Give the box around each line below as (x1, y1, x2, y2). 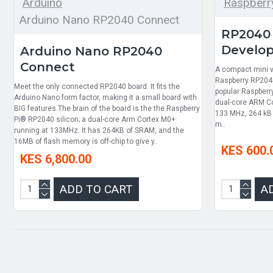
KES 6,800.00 (20, 151, 91, 166)
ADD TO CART (60, 182, 133, 196)
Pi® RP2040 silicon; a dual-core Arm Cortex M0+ (14, 115, 175, 124)
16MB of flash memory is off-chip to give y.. (14, 136, 158, 146)
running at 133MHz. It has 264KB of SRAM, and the (14, 126, 184, 135)
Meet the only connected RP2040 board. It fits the (14, 82, 180, 91)
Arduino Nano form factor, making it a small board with (14, 93, 197, 102)
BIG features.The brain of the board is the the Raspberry (14, 104, 200, 113)
